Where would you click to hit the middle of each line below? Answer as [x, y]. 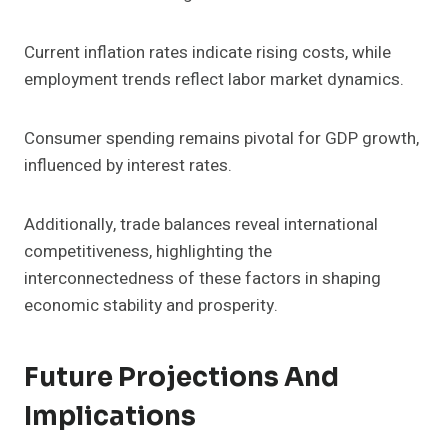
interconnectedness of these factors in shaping [202, 279]
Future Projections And [181, 378]
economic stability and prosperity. [151, 306]
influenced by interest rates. [128, 166]
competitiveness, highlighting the [148, 252]
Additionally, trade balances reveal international [201, 225]
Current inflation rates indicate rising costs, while [207, 53]
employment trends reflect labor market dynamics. [214, 80]
